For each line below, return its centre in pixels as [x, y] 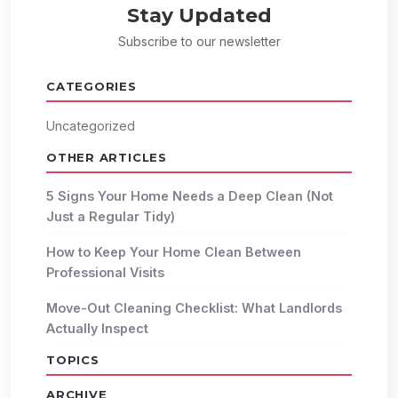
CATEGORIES [92, 87]
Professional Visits [105, 273]
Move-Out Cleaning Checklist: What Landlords [194, 308]
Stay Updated [199, 15]
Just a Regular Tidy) [111, 217]
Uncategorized [91, 126]
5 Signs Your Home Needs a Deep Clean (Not [190, 196]
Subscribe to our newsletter [199, 42]
